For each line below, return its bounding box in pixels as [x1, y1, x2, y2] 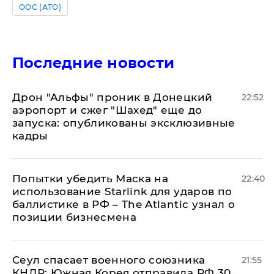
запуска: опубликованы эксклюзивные [12, 117, 235, 129]
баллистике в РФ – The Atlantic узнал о [12, 198, 235, 210]
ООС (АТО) [19, 2, 61, 12]
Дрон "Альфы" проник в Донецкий [12, 91, 213, 103]
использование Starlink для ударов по [12, 185, 232, 198]
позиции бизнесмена [12, 211, 137, 223]
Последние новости [12, 54, 175, 72]
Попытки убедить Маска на [12, 172, 169, 185]
